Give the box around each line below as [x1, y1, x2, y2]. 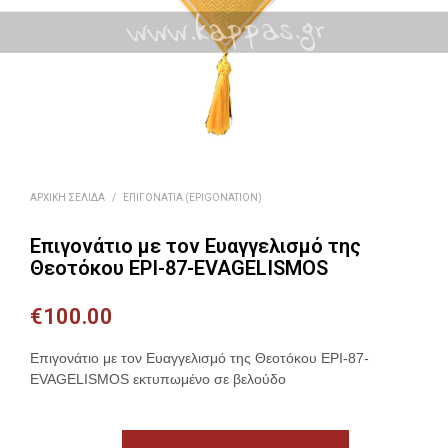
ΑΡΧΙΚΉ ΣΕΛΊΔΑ [30, 192, 105, 204]
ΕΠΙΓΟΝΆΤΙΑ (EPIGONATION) [123, 192, 262, 204]
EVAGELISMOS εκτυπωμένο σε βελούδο [30, 371, 286, 388]
